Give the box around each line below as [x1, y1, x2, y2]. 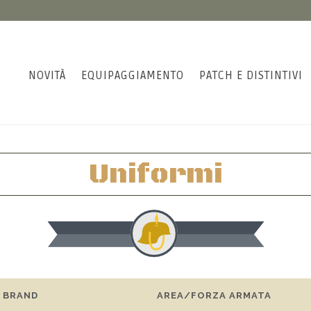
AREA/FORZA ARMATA [156, 290, 271, 301]
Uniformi [88, 157, 223, 192]
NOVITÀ [28, 69, 66, 83]
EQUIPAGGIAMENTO [81, 69, 184, 83]
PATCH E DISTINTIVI [199, 69, 303, 83]
